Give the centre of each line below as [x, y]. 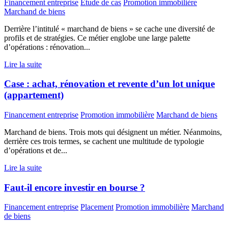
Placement [97, 207]
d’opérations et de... [36, 151]
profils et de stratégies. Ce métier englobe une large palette [97, 38]
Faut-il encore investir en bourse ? [75, 187]
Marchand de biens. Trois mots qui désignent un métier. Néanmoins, [113, 132]
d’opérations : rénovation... [47, 47]
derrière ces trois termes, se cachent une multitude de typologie [104, 141]
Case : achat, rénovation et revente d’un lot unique [109, 84]
